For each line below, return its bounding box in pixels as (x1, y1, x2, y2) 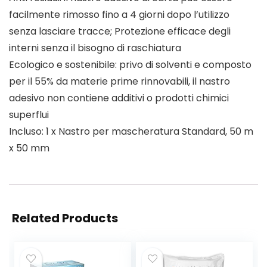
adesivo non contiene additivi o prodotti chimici (9, 91, 229, 105)
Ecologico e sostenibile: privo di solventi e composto (9, 58, 252, 72)
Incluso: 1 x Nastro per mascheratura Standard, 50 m (9, 125, 253, 139)
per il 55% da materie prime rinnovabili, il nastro (9, 74, 230, 89)
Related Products (12, 210, 118, 227)
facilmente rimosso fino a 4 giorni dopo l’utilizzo (9, 8, 229, 22)
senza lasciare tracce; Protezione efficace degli (9, 24, 231, 39)
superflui (9, 108, 49, 122)
